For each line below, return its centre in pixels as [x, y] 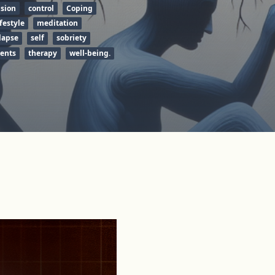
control [41, 8]
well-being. [90, 53]
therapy [42, 53]
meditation [57, 23]
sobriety [72, 38]
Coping [79, 8]
